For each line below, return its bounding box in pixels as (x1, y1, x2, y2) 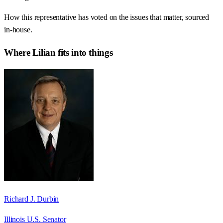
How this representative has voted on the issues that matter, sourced (4, 13, 210, 22)
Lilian (32, 47, 56, 58)
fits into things (55, 47, 113, 58)
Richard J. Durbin (4, 194, 59, 203)
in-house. (4, 25, 32, 34)
